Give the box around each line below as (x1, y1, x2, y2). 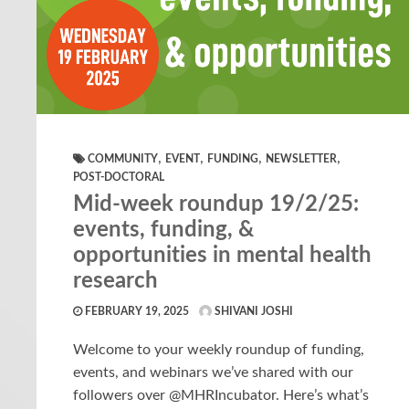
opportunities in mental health (73, 244, 372, 267)
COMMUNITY (88, 152, 158, 164)
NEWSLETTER (266, 152, 337, 164)
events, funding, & (73, 218, 254, 241)
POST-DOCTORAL (73, 171, 164, 183)
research (73, 269, 158, 292)
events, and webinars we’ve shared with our (73, 364, 353, 380)
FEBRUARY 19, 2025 (82, 305, 189, 317)
